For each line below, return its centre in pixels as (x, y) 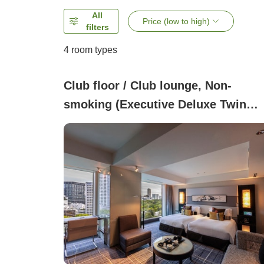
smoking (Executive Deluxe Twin (155, 105)
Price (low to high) (176, 22)
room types (93, 50)
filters (97, 27)
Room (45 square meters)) (137, 123)
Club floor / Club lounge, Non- (148, 86)
